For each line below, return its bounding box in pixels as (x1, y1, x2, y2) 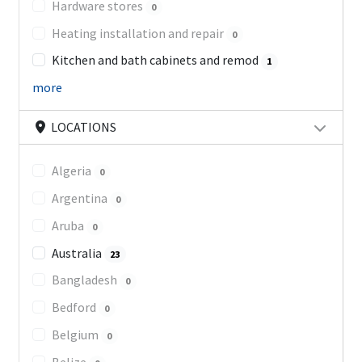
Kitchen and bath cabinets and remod (51, 52, 261, 69)
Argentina (51, 190, 110, 207)
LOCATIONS (48, 119, 116, 136)
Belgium (51, 326, 101, 343)
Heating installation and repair (51, 24, 226, 41)
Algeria (51, 162, 94, 179)
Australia (51, 244, 104, 261)
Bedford (51, 299, 99, 316)
